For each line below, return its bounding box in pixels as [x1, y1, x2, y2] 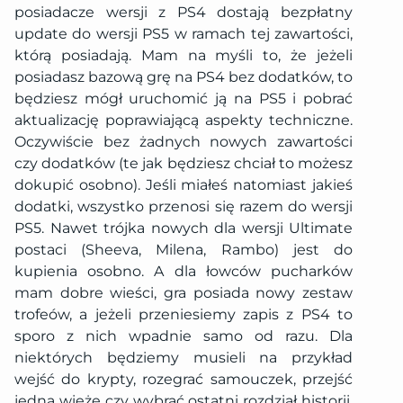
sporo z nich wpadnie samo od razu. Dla [14, 327, 353, 345]
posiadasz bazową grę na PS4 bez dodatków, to [14, 68, 353, 86]
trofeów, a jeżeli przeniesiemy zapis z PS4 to [14, 306, 353, 324]
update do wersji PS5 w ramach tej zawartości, [14, 25, 353, 43]
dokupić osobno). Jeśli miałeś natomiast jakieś [14, 176, 353, 194]
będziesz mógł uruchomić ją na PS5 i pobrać [14, 90, 353, 108]
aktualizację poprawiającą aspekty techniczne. [14, 112, 353, 130]
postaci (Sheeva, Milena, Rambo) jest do [14, 241, 353, 259]
